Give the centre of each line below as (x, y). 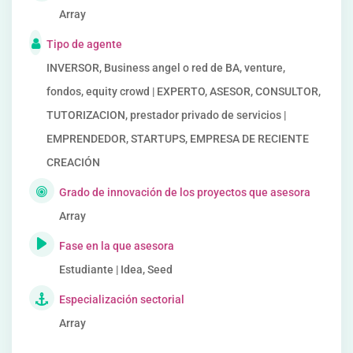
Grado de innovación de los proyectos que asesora (185, 192)
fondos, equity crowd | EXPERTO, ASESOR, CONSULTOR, (184, 91)
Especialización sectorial (122, 299)
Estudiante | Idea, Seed (116, 269)
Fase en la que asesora (117, 246)
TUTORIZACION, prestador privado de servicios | (166, 115)
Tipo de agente (84, 44)
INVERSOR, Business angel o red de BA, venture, (166, 68)
